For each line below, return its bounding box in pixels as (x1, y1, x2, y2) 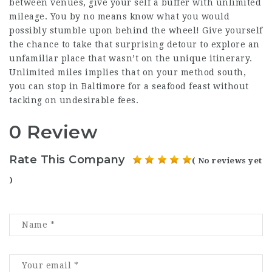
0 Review (9, 121, 98, 143)
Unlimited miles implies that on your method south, (9, 67, 246, 77)
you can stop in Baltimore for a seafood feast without (9, 81, 249, 91)
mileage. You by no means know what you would (9, 12, 229, 21)
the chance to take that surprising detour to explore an (9, 39, 260, 49)
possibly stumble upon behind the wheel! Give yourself (9, 25, 263, 35)
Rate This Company (9, 152, 125, 166)
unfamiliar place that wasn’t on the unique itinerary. (9, 53, 253, 63)
